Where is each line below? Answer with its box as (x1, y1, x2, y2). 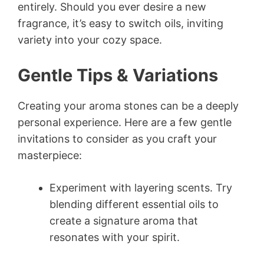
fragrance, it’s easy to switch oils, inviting (18, 16, 223, 29)
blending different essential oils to (49, 197, 219, 210)
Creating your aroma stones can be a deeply (18, 99, 239, 112)
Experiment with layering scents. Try (49, 181, 232, 194)
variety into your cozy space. (18, 33, 162, 46)
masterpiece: (18, 148, 82, 161)
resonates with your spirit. (49, 230, 180, 243)
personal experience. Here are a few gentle (18, 115, 232, 128)
